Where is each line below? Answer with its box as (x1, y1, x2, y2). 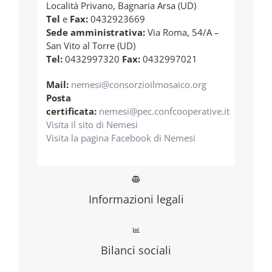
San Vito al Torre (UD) (46, 39, 135, 52)
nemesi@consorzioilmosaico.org (71, 78, 206, 91)
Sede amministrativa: (46, 26, 145, 39)
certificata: (46, 105, 97, 118)
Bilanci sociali (101, 243, 171, 258)
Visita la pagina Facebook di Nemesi (46, 132, 195, 144)
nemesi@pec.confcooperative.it (99, 105, 229, 118)
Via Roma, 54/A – (145, 26, 219, 39)
